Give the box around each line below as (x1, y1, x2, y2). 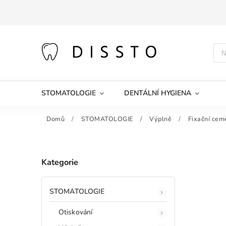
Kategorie (41, 156, 78, 168)
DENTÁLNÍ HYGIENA (124, 88, 191, 98)
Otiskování (59, 207, 92, 217)
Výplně (149, 115, 172, 123)
